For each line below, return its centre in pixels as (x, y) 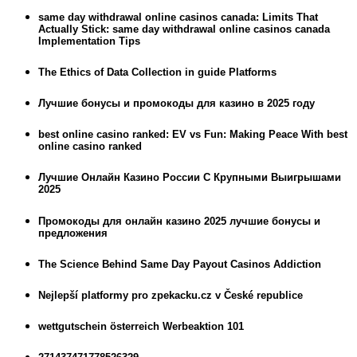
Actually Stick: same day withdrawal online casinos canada (184, 29)
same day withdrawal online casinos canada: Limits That (178, 17)
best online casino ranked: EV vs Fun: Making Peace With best (193, 135)
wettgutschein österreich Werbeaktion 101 (141, 327)
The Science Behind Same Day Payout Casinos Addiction (180, 264)
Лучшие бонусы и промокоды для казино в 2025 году (177, 104)
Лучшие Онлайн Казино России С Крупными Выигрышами (190, 178)
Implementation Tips (89, 41)
